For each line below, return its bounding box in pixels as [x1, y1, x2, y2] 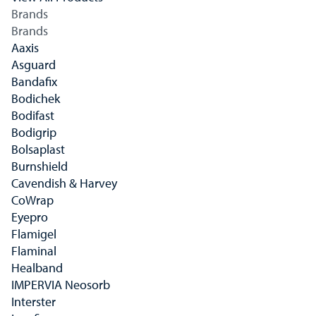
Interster [11, 293, 56, 310]
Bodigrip [11, 124, 56, 140]
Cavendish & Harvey [11, 175, 117, 191]
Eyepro [11, 209, 48, 225]
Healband [11, 260, 63, 276]
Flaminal [11, 243, 56, 259]
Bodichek [11, 90, 60, 107]
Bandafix [11, 73, 57, 90]
